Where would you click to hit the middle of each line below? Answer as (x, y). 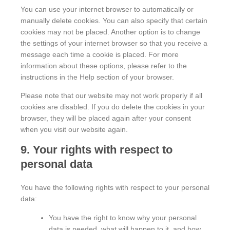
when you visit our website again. (74, 130)
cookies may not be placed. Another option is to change (110, 32)
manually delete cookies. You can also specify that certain (114, 21)
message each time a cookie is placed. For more (100, 54)
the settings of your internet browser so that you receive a (114, 43)
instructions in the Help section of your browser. (97, 77)
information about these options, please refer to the (104, 66)
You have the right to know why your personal (123, 217)
